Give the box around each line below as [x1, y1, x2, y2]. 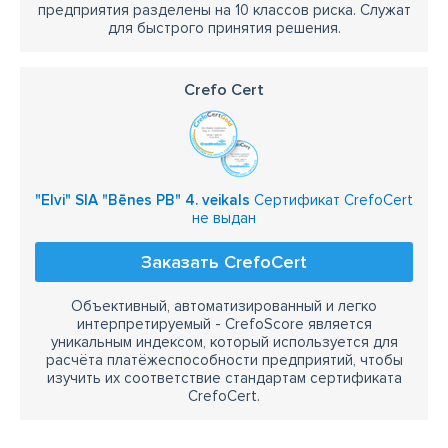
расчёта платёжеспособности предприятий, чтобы [45, 351, 403, 370]
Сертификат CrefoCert [250, 191, 413, 210]
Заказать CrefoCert [141, 251, 307, 274]
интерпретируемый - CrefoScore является [76, 315, 372, 334]
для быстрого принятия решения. [107, 19, 341, 38]
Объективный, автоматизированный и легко [71, 297, 377, 316]
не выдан [192, 209, 256, 228]
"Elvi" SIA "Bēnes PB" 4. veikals [35, 191, 250, 210]
